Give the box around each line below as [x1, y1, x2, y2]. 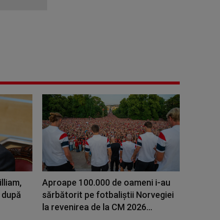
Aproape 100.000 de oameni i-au [42, 177, 170, 188]
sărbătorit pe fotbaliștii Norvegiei [42, 189, 174, 200]
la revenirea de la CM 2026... [42, 201, 152, 212]
